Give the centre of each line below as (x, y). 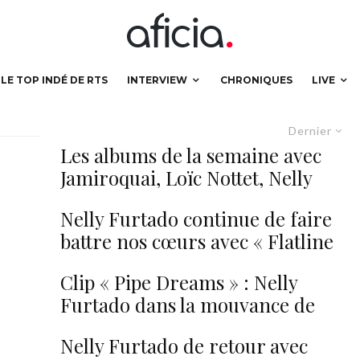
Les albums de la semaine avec (191, 155)
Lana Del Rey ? (123, 327)
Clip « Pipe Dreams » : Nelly (179, 282)
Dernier (310, 131)
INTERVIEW (157, 80)
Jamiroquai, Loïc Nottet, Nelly (186, 178)
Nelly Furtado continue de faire (196, 219)
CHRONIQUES (256, 80)
